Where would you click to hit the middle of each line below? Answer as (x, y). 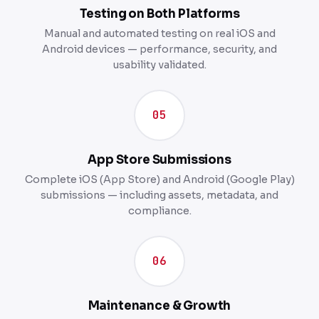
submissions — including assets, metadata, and (159, 195)
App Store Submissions (159, 159)
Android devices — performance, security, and (159, 49)
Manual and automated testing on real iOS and (159, 33)
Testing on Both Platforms (159, 14)
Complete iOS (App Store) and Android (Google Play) (159, 179)
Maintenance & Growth (159, 305)
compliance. (159, 210)
